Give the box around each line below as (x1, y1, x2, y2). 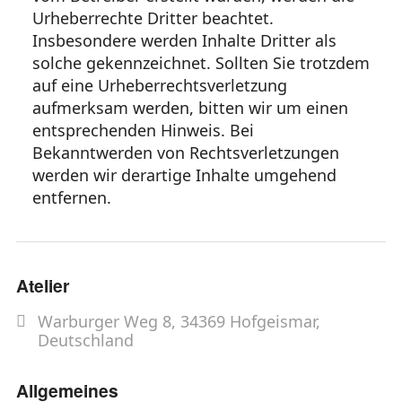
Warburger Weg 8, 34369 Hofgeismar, (38, 310, 320, 332)
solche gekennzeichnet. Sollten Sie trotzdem (32, 51, 370, 74)
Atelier (16, 272, 70, 298)
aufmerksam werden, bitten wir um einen (32, 96, 348, 118)
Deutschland (38, 328, 134, 351)
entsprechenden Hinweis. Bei (32, 118, 254, 141)
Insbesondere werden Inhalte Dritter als (32, 29, 336, 51)
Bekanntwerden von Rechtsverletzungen (32, 141, 339, 163)
